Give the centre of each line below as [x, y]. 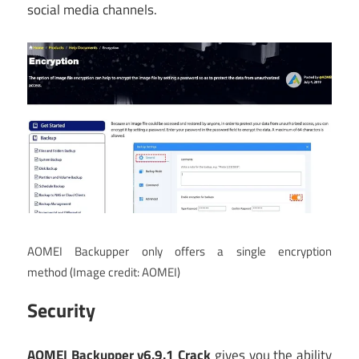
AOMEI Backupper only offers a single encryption [179, 251]
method [48, 272]
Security [61, 310]
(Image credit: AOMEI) [125, 272]
